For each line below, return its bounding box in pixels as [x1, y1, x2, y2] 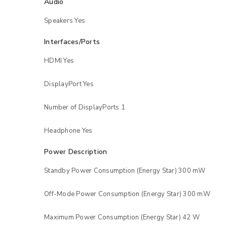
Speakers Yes [44, 16, 85, 25]
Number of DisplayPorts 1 [44, 102, 125, 112]
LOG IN [145, 26, 165, 34]
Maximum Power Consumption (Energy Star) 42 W [44, 212, 200, 222]
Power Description [44, 146, 107, 157]
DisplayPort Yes [44, 79, 94, 89]
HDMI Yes [44, 56, 74, 65]
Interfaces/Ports [44, 36, 100, 47]
